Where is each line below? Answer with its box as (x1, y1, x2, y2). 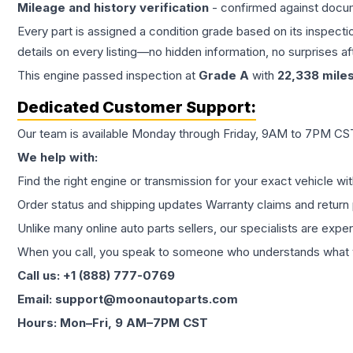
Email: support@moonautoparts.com (17, 292, 238, 307)
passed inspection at (80, 68, 199, 83)
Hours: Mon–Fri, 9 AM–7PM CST (17, 315, 208, 330)
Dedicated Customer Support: (17, 98, 256, 117)
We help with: (17, 150, 98, 165)
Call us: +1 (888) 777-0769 (17, 268, 175, 283)
